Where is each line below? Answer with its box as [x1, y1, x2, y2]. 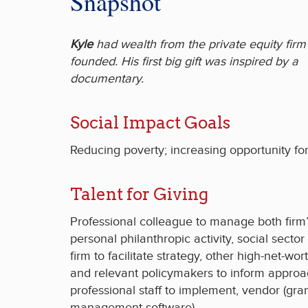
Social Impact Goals [70, 112, 230, 133]
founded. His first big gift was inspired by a [70, 54, 298, 69]
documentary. [70, 71, 144, 86]
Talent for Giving [70, 184, 208, 204]
